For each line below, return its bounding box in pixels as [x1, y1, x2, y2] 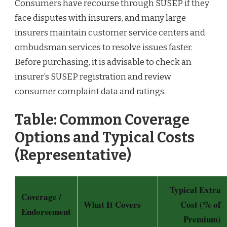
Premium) [183, 213, 221, 226]
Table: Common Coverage [15, 110, 190, 129]
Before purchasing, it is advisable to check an [15, 57, 192, 68]
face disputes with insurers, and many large [15, 13, 186, 24]
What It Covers [84, 198, 141, 211]
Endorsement [21, 205, 71, 218]
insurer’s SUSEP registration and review [15, 71, 171, 83]
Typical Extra [170, 183, 221, 197]
